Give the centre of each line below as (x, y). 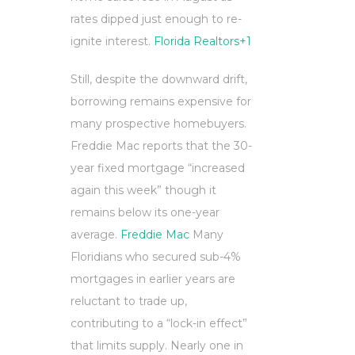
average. (95, 235)
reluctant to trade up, (129, 302)
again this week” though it (143, 191)
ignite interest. (112, 42)
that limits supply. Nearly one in (157, 346)
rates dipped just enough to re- (156, 19)
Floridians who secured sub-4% (156, 257)
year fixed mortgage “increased (158, 168)
